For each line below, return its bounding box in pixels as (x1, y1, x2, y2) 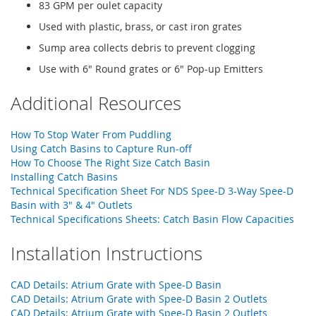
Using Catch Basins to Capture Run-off (11, 141, 192, 155)
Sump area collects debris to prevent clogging (39, 40, 255, 54)
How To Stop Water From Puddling (11, 127, 171, 141)
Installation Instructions (11, 241, 202, 266)
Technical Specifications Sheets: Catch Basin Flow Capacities (11, 212, 294, 226)
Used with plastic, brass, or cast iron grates (39, 19, 242, 33)
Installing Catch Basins (11, 169, 118, 183)
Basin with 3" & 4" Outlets (11, 197, 133, 212)
